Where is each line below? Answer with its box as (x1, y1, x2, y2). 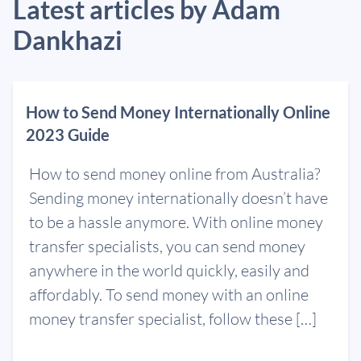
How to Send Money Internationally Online (26, 102, 330, 122)
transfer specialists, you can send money (29, 236, 305, 256)
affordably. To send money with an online (29, 284, 309, 305)
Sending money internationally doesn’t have (29, 188, 328, 208)
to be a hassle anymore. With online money (29, 212, 323, 232)
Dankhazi (13, 24, 122, 56)
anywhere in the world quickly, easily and (29, 260, 309, 280)
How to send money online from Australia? (29, 164, 320, 184)
